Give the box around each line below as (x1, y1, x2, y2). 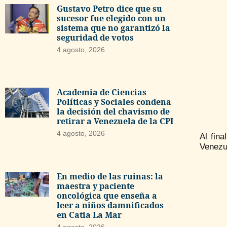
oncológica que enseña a (56, 190, 157, 201)
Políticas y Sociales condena (56, 96, 171, 107)
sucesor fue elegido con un (56, 13, 166, 24)
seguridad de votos (56, 32, 134, 44)
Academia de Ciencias (56, 86, 146, 98)
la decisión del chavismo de (56, 105, 170, 117)
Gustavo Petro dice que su (56, 3, 162, 15)
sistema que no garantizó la (56, 22, 170, 34)
